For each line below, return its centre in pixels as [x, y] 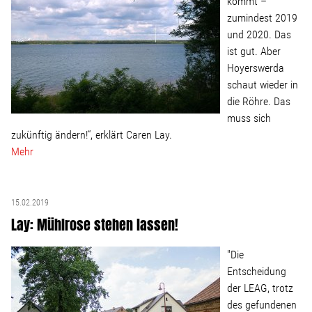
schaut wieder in [263, 85]
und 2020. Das [259, 34]
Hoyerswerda [256, 68]
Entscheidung [257, 271]
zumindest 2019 [262, 18]
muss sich [249, 118]
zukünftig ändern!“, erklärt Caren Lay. [92, 135]
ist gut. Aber [254, 51]
